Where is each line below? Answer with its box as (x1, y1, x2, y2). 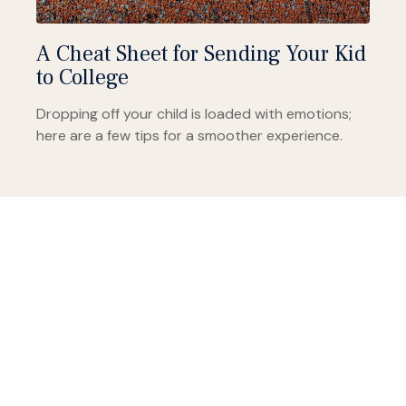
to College (36, 63, 129, 92)
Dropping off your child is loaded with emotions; (36, 103, 352, 123)
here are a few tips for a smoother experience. (36, 125, 343, 145)
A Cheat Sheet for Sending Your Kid (36, 39, 366, 68)
